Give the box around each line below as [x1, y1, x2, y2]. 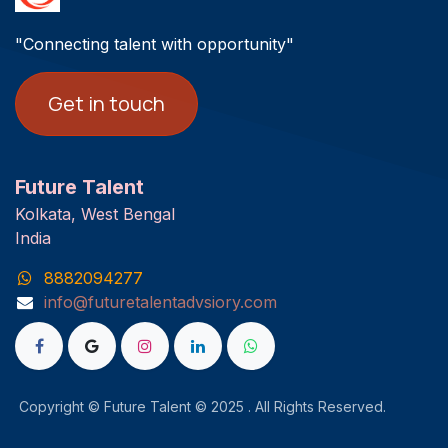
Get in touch [48, 90, 165, 118]
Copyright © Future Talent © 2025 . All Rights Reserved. [18, 398, 422, 416]
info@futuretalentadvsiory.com [43, 292, 277, 313]
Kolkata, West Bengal [15, 204, 180, 225]
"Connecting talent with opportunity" [15, 34, 294, 55]
